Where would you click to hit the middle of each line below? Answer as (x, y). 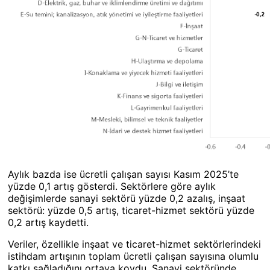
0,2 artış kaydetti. (48, 222)
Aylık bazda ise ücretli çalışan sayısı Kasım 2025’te (123, 174)
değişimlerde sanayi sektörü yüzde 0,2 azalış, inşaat (127, 198)
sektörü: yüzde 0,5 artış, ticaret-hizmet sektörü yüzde (131, 210)
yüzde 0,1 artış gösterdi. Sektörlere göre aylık (112, 186)
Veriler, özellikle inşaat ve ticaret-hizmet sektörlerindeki (134, 244)
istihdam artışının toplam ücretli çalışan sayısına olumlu (133, 256)
